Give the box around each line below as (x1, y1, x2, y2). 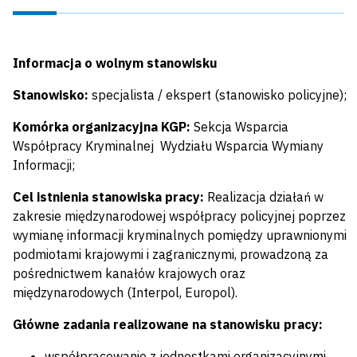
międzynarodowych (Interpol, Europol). (13, 284, 237, 301)
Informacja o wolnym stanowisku (13, 55, 218, 72)
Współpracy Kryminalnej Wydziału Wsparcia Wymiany (13, 138, 324, 155)
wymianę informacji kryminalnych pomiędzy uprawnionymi (13, 227, 347, 244)
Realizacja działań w (204, 189, 324, 206)
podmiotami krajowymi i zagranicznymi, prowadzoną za (13, 246, 328, 263)
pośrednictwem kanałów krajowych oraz (13, 265, 245, 282)
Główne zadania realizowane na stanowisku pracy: (13, 316, 323, 333)
